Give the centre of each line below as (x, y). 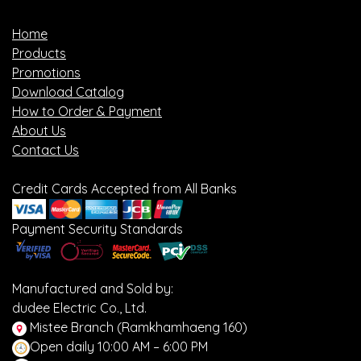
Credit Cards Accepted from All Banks (124, 189)
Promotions (46, 73)
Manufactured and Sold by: (93, 289)
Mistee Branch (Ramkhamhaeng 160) (137, 328)
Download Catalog (68, 92)
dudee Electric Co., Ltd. (79, 308)
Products (39, 53)
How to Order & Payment (87, 111)
